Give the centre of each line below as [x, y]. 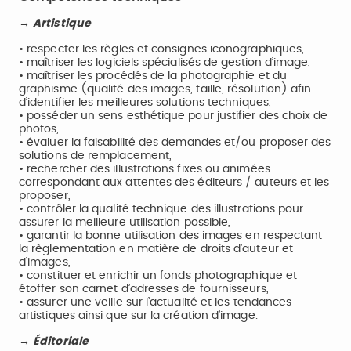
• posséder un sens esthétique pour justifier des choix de [174, 116]
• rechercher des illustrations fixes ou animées [145, 169]
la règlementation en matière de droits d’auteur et [156, 249]
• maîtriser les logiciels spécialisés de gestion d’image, [165, 63]
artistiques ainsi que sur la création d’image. [138, 316]
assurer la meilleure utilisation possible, [125, 223]
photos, [39, 129]
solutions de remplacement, [96, 156]
